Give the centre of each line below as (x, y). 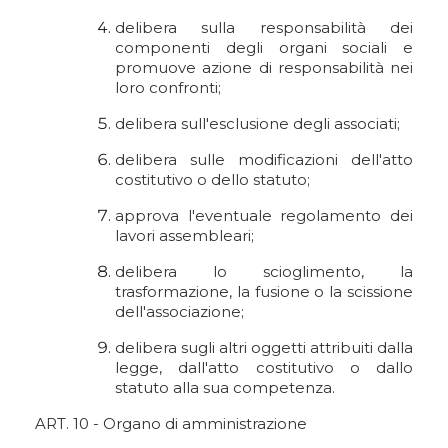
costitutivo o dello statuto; (212, 179)
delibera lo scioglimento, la (264, 271)
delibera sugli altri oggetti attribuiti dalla (264, 347)
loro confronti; (168, 87)
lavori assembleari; (184, 235)
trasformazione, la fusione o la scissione (264, 291)
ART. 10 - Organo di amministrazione (171, 423)
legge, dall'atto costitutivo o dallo (264, 367)
